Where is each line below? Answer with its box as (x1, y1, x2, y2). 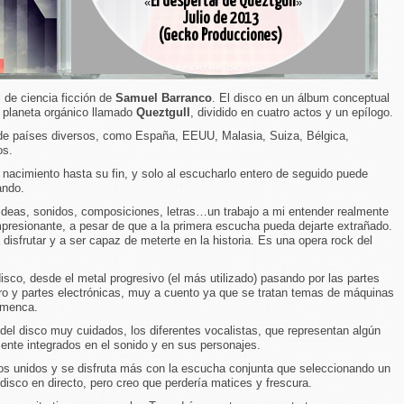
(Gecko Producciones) (158, 28, 282, 44)
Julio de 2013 (181, 11, 259, 27)
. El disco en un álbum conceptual (212, 91, 390, 105)
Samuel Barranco (115, 91, 212, 105)
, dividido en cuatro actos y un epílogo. (190, 106, 393, 119)
